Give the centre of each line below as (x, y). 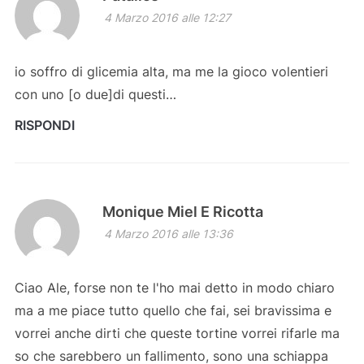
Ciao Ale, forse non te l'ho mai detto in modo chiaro (174, 288)
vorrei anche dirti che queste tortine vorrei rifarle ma (177, 334)
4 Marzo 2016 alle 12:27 (167, 18)
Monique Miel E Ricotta (182, 212)
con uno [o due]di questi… (95, 95)
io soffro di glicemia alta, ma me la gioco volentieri (171, 72)
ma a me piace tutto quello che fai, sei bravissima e (173, 311)
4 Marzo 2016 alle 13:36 (168, 234)
